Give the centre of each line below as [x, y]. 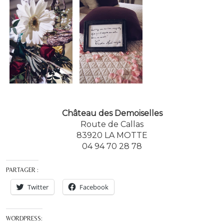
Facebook [94, 187]
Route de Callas [112, 124]
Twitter [38, 187]
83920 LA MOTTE [112, 135]
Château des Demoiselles [112, 113]
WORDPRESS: [24, 219]
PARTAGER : [22, 170]
